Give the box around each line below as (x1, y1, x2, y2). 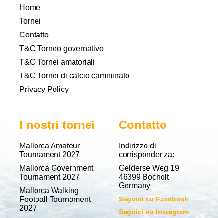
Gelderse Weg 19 (119, 164, 179, 173)
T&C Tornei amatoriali (19, 58, 95, 67)
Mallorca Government (19, 164, 93, 173)
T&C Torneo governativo (19, 44, 104, 53)
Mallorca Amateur (19, 142, 80, 150)
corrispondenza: (119, 150, 174, 159)
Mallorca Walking (19, 186, 79, 195)
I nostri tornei (19, 118, 95, 132)
